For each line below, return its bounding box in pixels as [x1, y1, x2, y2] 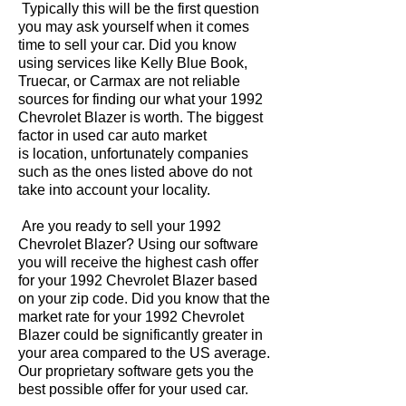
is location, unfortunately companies [18, 146, 248, 161]
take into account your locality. [18, 182, 210, 198]
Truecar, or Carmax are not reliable [18, 73, 240, 89]
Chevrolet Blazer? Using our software [18, 237, 258, 252]
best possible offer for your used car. [18, 382, 248, 397]
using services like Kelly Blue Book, [18, 55, 247, 71]
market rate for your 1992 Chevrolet [18, 309, 244, 324]
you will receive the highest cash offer [18, 255, 258, 270]
